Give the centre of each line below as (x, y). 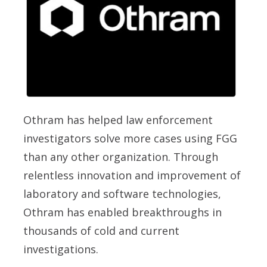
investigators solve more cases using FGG (130, 139)
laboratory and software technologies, (122, 194)
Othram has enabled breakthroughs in (122, 212)
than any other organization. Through (121, 157)
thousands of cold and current (101, 231)
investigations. (61, 249)
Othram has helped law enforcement (118, 120)
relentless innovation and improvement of (132, 176)
